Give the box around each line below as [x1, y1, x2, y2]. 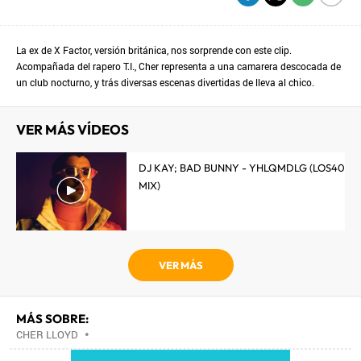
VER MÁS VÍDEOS [16, 121, 129, 138]
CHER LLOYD [16, 327, 78, 342]
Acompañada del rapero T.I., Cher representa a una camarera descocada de [16, 60, 341, 73]
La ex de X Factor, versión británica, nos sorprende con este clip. [16, 44, 292, 56]
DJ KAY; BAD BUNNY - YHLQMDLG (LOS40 [139, 161, 345, 174]
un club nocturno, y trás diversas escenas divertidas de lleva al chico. [16, 76, 314, 89]
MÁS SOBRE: [16, 311, 89, 326]
